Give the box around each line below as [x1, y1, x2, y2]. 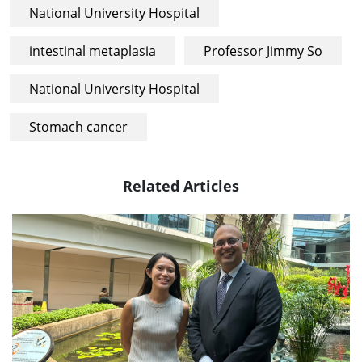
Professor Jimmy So [203, 41, 322, 60]
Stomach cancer [29, 118, 128, 137]
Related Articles [123, 175, 239, 196]
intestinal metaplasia [29, 41, 157, 60]
